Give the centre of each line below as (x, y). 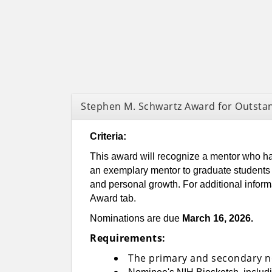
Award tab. (113, 199)
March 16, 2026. (218, 219)
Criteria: (108, 137)
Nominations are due (136, 219)
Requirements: (128, 238)
